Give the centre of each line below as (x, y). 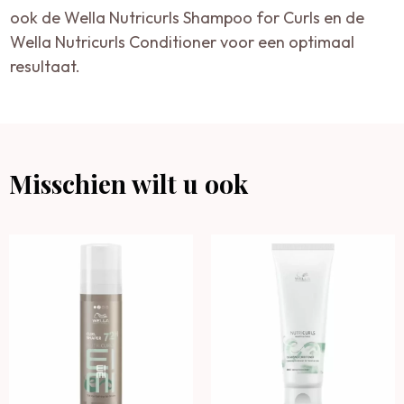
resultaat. (46, 66)
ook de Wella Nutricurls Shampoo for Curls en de (188, 17)
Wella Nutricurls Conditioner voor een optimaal (183, 41)
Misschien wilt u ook (129, 183)
